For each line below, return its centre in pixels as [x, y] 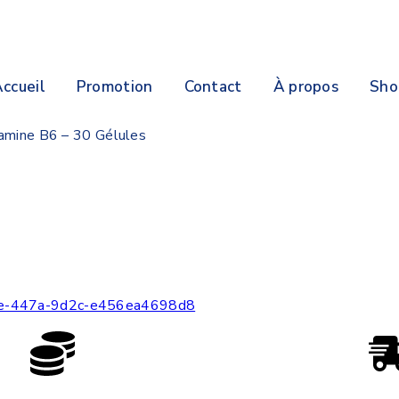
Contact [213, 87]
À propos [306, 87]
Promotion [114, 87]
